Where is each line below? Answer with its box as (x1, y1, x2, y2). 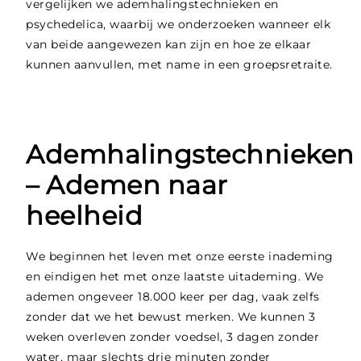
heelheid (26, 200, 143, 232)
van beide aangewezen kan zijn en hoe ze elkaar (26, 37, 312, 52)
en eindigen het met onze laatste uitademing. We (26, 269, 324, 284)
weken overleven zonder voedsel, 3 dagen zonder (26, 330, 320, 345)
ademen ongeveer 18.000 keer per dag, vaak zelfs (26, 289, 320, 305)
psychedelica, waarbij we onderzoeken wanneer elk (26, 17, 331, 32)
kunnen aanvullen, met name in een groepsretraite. (26, 57, 333, 73)
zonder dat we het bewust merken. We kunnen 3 (26, 309, 316, 325)
